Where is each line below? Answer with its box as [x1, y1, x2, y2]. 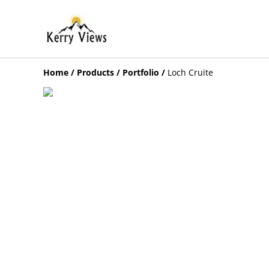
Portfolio [122, 66, 159, 78]
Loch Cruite [168, 66, 213, 78]
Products [77, 66, 114, 78]
